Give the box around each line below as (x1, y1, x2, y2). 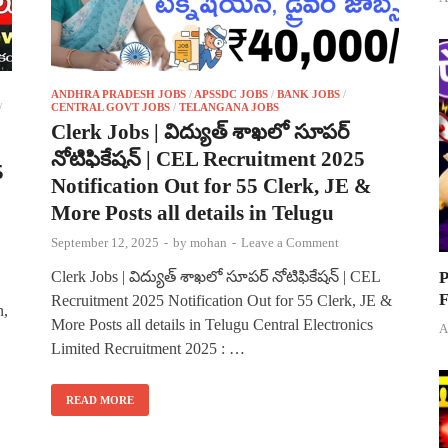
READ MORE (66, 393, 134, 406)
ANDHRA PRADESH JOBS (51, 87, 186, 100)
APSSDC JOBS (194, 87, 268, 100)
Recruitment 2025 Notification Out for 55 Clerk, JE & (51, 291, 392, 309)
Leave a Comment (241, 234, 339, 250)
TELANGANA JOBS (179, 100, 279, 113)
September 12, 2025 (51, 234, 159, 250)
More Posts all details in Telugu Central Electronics (51, 315, 373, 333)
